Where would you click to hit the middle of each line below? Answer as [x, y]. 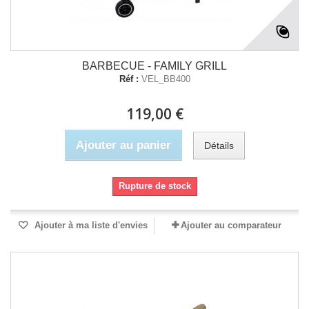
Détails [219, 145]
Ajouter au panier [123, 145]
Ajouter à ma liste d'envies [90, 225]
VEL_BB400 [166, 79]
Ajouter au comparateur [231, 225]
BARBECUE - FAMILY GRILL [154, 66]
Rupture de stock [154, 186]
